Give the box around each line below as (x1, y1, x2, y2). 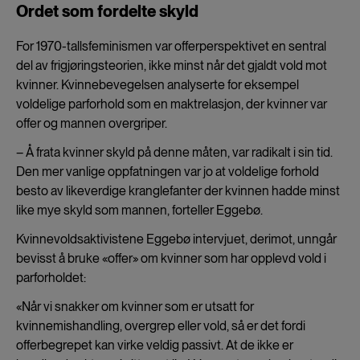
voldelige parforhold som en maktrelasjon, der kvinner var (16, 96, 327, 112)
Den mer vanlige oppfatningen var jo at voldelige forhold (16, 163, 319, 179)
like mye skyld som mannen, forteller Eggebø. (16, 202, 263, 218)
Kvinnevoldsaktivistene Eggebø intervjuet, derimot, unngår (16, 231, 337, 247)
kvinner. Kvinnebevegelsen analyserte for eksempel (16, 76, 299, 92)
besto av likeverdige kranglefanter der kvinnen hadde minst (16, 182, 340, 198)
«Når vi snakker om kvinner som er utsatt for (16, 298, 254, 314)
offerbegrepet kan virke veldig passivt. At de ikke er (16, 337, 293, 353)
